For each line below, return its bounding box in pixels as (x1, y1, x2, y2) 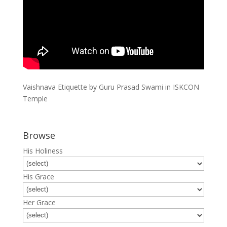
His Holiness (22, 145, 63, 156)
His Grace (22, 171, 54, 181)
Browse (22, 129, 55, 141)
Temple (22, 93, 48, 103)
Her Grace (22, 197, 56, 207)
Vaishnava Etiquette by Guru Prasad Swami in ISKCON (22, 82, 199, 92)
